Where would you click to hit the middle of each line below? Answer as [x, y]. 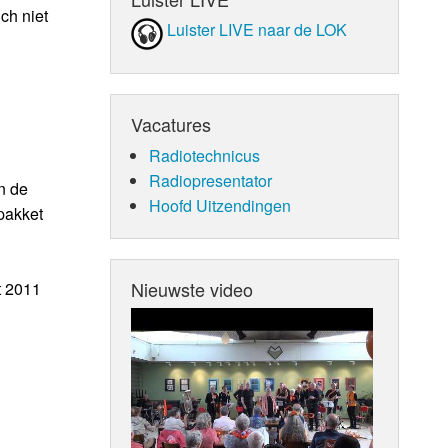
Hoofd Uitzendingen [219, 205]
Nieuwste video [192, 288]
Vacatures [171, 123]
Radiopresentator [210, 180]
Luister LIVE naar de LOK [257, 29]
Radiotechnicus [204, 155]
